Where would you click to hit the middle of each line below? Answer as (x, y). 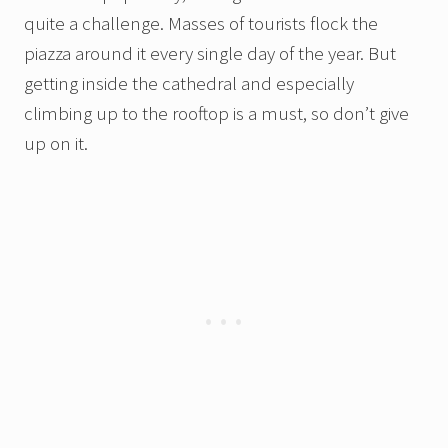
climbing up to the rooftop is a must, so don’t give (216, 113)
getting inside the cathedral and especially (189, 83)
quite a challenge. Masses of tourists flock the (201, 23)
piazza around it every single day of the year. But (210, 53)
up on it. (56, 143)
